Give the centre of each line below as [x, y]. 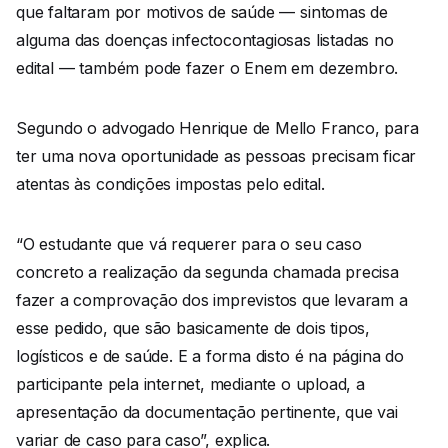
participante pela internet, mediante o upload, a [190, 383]
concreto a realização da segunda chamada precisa [207, 271]
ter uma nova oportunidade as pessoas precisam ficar [216, 155]
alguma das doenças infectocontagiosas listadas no [205, 39]
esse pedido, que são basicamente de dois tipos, [193, 327]
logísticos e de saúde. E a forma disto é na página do [210, 355]
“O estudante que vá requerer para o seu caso [189, 243]
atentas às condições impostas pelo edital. [170, 183]
